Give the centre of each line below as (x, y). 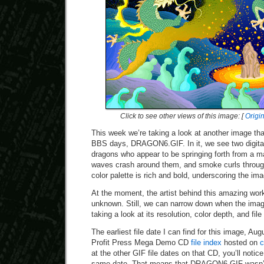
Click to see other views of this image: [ (183, 116)
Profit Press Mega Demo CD (141, 242)
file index (206, 242)
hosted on (241, 242)
